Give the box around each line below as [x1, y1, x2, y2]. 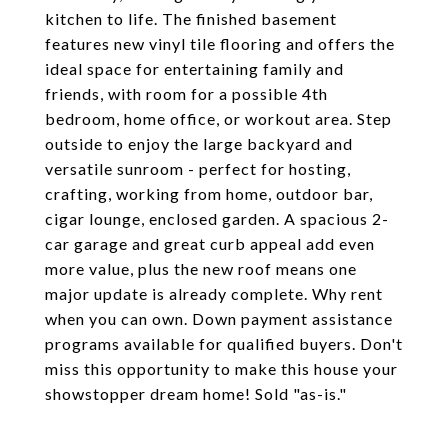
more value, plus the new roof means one [45, 259, 357, 278]
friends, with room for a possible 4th [45, 84, 328, 103]
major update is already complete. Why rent [45, 284, 383, 303]
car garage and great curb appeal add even [45, 234, 375, 253]
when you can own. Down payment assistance [45, 309, 393, 328]
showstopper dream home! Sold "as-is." [45, 384, 347, 403]
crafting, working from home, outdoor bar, [45, 184, 373, 203]
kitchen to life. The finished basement [45, 9, 337, 28]
